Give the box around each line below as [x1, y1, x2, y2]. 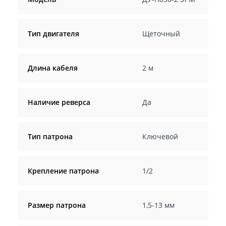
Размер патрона [28, 200, 86, 210]
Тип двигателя [28, 28, 79, 38]
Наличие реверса [28, 97, 90, 107]
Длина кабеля [28, 63, 78, 73]
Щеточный [142, 28, 180, 38]
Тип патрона [28, 131, 73, 141]
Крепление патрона [28, 165, 99, 176]
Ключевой [142, 131, 178, 141]
